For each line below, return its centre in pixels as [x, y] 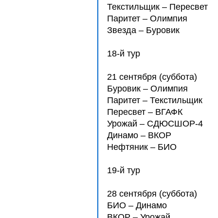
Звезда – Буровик [143, 30]
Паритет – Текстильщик [155, 100]
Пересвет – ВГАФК [150, 112]
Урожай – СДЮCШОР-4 [155, 124]
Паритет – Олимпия [150, 18]
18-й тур [124, 54]
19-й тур [124, 170]
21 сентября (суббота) [152, 77]
